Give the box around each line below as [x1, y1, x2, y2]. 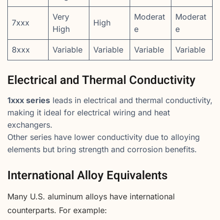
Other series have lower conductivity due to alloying [7, 132, 200, 142]
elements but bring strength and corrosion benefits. [7, 144, 197, 154]
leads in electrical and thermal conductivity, [50, 95, 213, 105]
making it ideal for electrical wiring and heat [7, 107, 170, 117]
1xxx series [7, 95, 50, 105]
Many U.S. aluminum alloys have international [7, 191, 175, 201]
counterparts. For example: [7, 205, 107, 215]
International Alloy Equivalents [7, 166, 167, 184]
